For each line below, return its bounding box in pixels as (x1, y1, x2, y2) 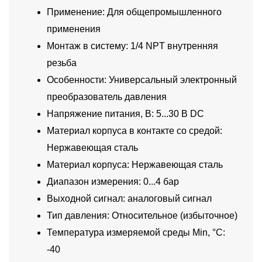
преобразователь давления (47, 92, 167, 102)
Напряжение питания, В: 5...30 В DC (47, 109, 204, 119)
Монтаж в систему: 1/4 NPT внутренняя (47, 41, 218, 51)
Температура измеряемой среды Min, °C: (47, 227, 225, 238)
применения (47, 24, 101, 35)
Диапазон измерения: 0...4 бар (47, 177, 179, 187)
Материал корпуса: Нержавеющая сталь (47, 160, 223, 170)
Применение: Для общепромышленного (47, 7, 222, 18)
